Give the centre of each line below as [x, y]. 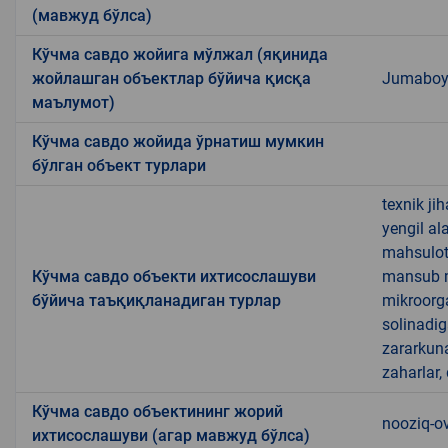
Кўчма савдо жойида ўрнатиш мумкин [178, 141]
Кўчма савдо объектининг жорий [157, 411]
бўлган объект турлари [119, 165]
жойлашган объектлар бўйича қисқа [171, 78]
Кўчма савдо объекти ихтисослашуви [174, 276]
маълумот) [73, 102]
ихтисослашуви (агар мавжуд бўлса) [171, 435]
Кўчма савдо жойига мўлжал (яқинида [180, 54]
